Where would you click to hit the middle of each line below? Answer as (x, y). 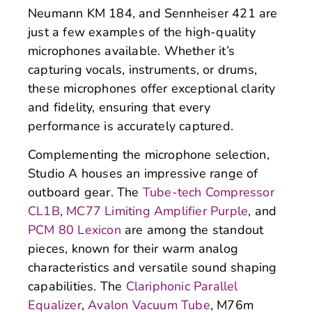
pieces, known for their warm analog (133, 249)
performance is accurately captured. (131, 126)
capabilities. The (77, 287)
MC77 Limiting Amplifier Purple (157, 211)
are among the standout (192, 230)
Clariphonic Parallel (182, 287)
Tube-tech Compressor (208, 193)
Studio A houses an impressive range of (143, 174)
